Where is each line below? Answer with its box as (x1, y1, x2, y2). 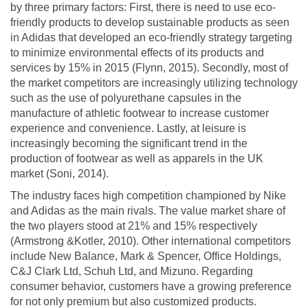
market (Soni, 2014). (10, 167, 109, 179)
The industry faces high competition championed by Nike (10, 189, 286, 201)
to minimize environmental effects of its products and (10, 46, 264, 58)
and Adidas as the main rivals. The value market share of (10, 204, 285, 217)
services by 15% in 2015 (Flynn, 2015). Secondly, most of (10, 61, 288, 74)
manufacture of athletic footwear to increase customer (10, 107, 269, 119)
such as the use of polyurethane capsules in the (10, 91, 241, 104)
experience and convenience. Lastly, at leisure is (10, 122, 246, 134)
